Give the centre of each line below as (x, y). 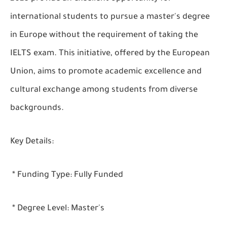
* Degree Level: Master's (57, 209)
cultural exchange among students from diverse (104, 90)
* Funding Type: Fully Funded (67, 175)
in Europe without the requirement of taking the (104, 35)
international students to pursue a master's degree (110, 17)
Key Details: (32, 142)
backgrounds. (37, 108)
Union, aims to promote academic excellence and (106, 72)
